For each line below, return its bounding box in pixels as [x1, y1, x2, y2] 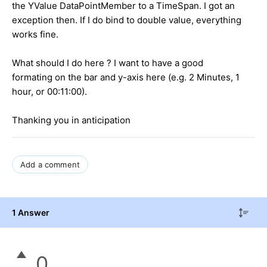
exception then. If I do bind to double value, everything [12, 14, 241, 26]
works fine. [12, 28, 58, 40]
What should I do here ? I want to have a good [12, 57, 203, 69]
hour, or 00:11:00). [12, 85, 87, 97]
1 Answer [12, 207, 49, 218]
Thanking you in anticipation [12, 114, 131, 126]
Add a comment [20, 159, 80, 169]
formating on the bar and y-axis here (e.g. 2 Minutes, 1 [12, 71, 240, 83]
